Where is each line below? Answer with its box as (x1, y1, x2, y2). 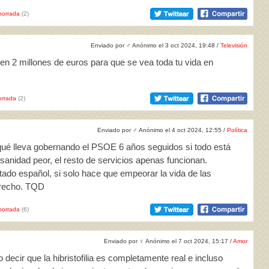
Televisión (220, 42, 247, 49)
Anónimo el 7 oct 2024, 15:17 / (144, 238, 233, 244)
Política (227, 127, 247, 133)
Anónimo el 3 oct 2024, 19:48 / (131, 42, 220, 49)
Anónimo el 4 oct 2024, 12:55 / (138, 127, 227, 133)
